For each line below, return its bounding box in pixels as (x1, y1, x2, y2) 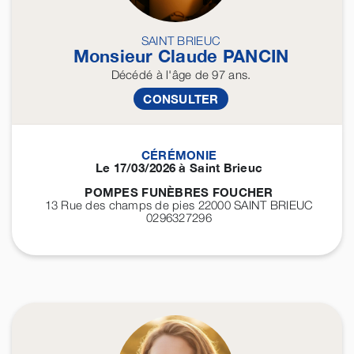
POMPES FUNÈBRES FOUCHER (85, 185, 273, 200)
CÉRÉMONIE (141, 148, 217, 163)
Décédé (111, 67, 153, 82)
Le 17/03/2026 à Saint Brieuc (95, 160, 263, 175)
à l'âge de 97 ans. (153, 67, 251, 82)
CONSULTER (143, 92, 219, 107)
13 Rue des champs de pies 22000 (44, 198, 235, 213)
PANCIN (222, 46, 289, 67)
